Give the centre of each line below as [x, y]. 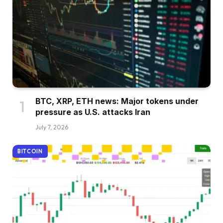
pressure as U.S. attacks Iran [93, 112]
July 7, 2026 [52, 127]
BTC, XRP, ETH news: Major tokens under [117, 101]
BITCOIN [30, 152]
